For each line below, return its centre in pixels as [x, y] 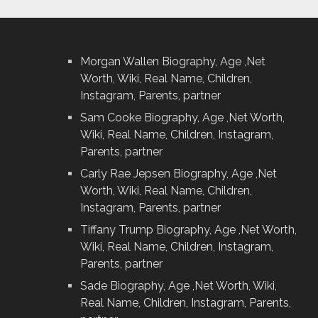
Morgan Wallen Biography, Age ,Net [173, 61]
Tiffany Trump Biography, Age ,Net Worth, [188, 230]
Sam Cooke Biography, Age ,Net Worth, [182, 117]
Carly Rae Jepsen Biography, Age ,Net [179, 174]
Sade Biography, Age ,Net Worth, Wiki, [179, 286]
